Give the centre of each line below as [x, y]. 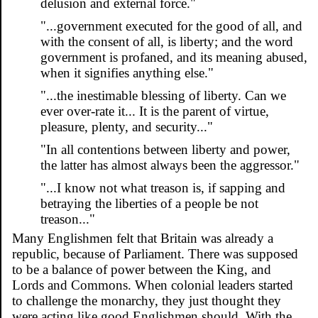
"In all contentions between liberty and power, [165, 149]
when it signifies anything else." [127, 72]
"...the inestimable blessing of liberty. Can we [163, 95]
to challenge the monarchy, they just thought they [147, 300]
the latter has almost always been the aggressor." [170, 165]
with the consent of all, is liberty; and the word [167, 41]
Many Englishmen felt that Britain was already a [143, 238]
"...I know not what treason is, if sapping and [163, 187]
